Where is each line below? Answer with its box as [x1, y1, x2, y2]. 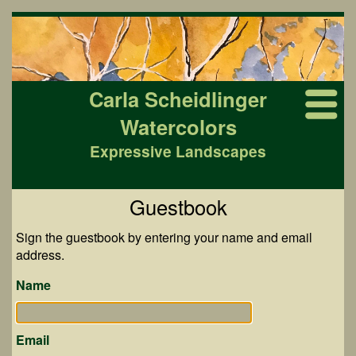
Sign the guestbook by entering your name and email [16, 228, 312, 246]
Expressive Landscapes [90, 140, 266, 162]
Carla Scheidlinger [89, 84, 267, 114]
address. [16, 246, 64, 264]
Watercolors [119, 112, 237, 141]
